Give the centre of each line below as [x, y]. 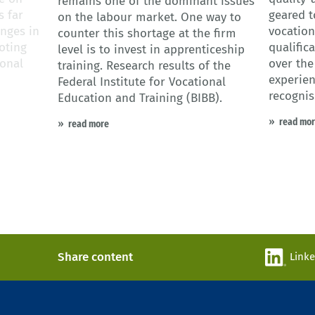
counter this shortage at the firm [147, 34]
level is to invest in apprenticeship [151, 50]
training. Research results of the [144, 66]
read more [89, 124]
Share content [95, 257]
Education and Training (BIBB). [140, 98]
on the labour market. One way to [149, 18]
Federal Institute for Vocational [142, 82]
